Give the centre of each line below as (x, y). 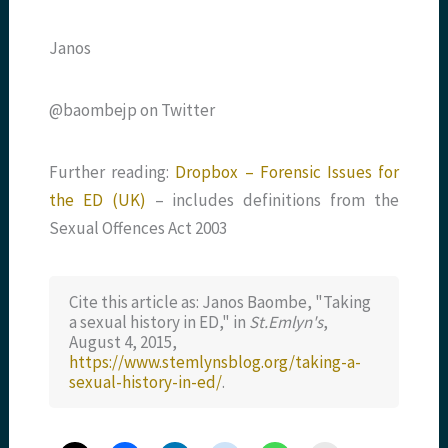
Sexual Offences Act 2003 (138, 228)
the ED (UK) (97, 200)
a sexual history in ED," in (159, 322)
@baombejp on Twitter (132, 110)
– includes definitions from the (272, 200)
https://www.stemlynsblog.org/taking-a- (215, 362)
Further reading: (112, 172)
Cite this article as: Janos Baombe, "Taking (220, 302)
